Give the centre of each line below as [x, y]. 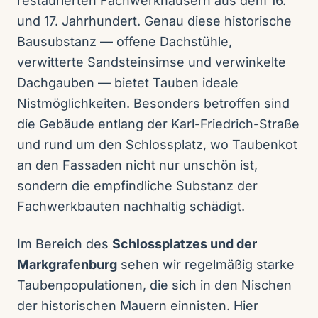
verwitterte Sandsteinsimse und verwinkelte [152, 62]
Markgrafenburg [67, 264]
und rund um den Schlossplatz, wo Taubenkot [157, 144]
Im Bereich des [65, 244]
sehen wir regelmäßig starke [206, 264]
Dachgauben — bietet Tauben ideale [128, 83]
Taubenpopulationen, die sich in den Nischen [154, 285]
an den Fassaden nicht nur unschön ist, [137, 165]
